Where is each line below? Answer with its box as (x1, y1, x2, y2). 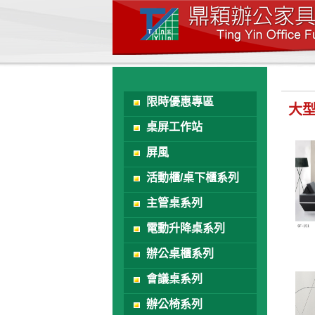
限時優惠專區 (146, 96, 214, 108)
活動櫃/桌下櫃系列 (146, 172, 239, 184)
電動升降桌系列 (146, 222, 225, 234)
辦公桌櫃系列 (146, 247, 214, 259)
